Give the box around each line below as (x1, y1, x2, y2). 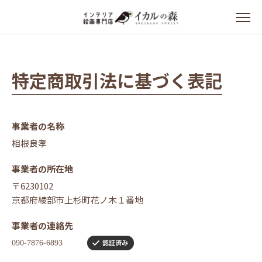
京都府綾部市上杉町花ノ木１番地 (12, 194, 143, 206)
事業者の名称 (12, 120, 64, 132)
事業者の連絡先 (12, 219, 73, 232)
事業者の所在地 (12, 163, 73, 175)
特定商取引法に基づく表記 (12, 67, 222, 93)
